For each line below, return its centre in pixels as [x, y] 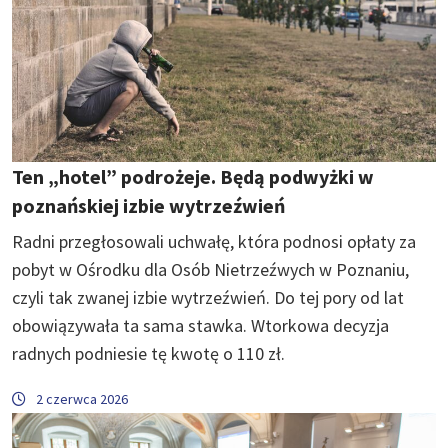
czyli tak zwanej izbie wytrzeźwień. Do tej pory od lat [208, 297]
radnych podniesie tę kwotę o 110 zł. [148, 353]
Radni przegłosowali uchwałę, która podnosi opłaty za [214, 241]
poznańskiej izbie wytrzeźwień [148, 205]
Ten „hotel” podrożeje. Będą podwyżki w [193, 176]
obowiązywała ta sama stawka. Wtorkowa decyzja [200, 325]
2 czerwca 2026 [82, 398]
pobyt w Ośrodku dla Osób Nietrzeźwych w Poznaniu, [210, 269]
